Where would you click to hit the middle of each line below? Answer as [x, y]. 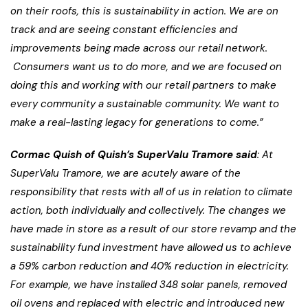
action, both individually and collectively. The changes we [148, 210]
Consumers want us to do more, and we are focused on [146, 66]
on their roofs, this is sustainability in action [117, 11]
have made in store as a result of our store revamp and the [153, 229]
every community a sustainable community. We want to [145, 103]
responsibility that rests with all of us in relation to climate [152, 191]
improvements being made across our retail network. [139, 48]
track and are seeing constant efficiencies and [124, 29]
